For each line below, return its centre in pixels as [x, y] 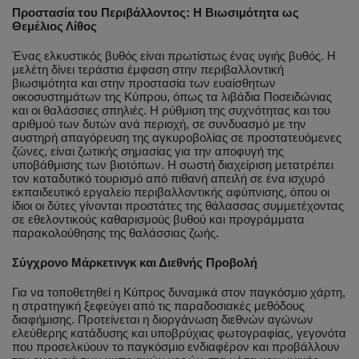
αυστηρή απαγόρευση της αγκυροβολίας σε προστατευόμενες [177, 138]
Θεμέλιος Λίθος [54, 27]
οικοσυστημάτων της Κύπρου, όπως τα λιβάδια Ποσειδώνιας [172, 97]
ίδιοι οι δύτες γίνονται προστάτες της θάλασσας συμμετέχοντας [178, 206]
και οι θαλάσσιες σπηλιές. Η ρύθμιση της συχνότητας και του [171, 111]
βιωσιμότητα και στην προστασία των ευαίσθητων [144, 84]
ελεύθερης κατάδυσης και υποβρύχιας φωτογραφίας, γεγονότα [179, 334]
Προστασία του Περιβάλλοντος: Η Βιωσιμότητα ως [155, 13]
